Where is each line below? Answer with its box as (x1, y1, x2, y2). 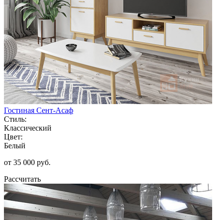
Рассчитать (4, 174, 41, 183)
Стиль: (4, 114, 27, 123)
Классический (4, 123, 52, 132)
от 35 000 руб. (4, 158, 51, 166)
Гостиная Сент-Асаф (4, 106, 73, 114)
